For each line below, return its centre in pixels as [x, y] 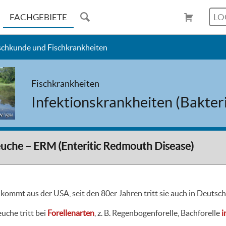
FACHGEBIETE [38, 17]
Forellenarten [71, 213]
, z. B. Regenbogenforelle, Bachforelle [158, 213]
